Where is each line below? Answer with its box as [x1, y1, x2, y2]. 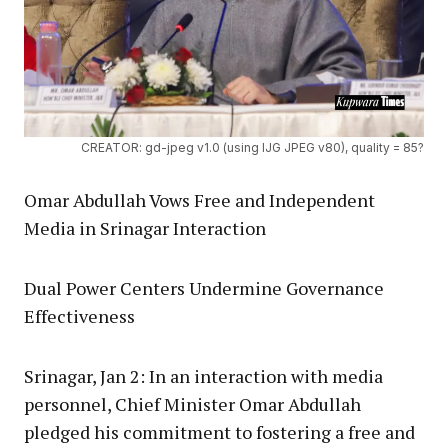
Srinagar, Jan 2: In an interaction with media [24, 363, 383, 388]
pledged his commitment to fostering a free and [24, 419, 415, 444]
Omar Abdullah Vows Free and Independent [24, 187, 375, 212]
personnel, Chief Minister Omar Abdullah [24, 391, 361, 416]
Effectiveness [24, 303, 135, 328]
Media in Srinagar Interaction [24, 215, 266, 240]
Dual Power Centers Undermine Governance [24, 275, 384, 300]
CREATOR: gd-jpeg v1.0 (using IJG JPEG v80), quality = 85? [81, 139, 424, 155]
